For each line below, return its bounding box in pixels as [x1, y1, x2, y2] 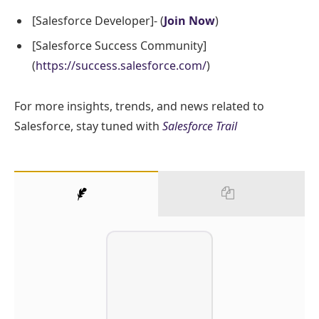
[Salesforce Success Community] [32, 38, 206, 54]
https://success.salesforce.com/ [36, 58, 206, 74]
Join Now [164, 13, 215, 29]
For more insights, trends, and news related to [14, 98, 264, 115]
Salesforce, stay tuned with [14, 118, 162, 135]
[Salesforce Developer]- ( [32, 13, 164, 29]
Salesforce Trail [162, 118, 237, 135]
